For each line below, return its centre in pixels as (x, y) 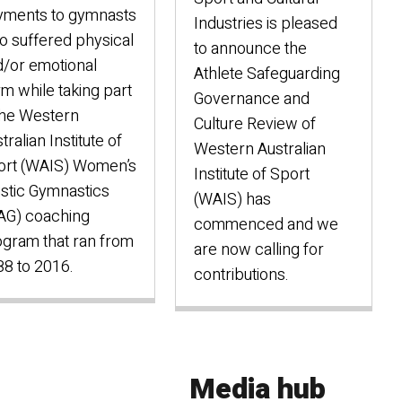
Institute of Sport (252, 175)
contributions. (241, 275)
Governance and (252, 99)
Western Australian (260, 149)
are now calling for (259, 250)
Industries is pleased (266, 24)
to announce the (250, 49)
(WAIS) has (232, 200)
